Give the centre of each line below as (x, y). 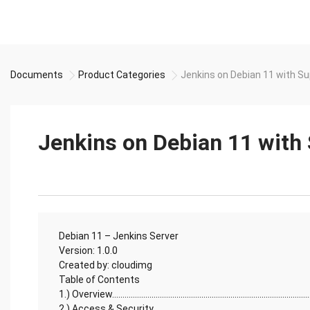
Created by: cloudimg (106, 265)
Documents (37, 75)
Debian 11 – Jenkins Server (119, 236)
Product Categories (122, 75)
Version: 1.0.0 (88, 250)
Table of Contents (99, 280)
